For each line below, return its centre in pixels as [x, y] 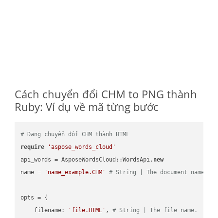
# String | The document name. [159, 172]
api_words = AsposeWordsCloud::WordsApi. [87, 159]
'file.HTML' [87, 210]
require [33, 147]
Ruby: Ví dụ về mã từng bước [87, 106]
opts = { [36, 197]
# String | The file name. [155, 210]
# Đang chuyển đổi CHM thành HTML [75, 134]
